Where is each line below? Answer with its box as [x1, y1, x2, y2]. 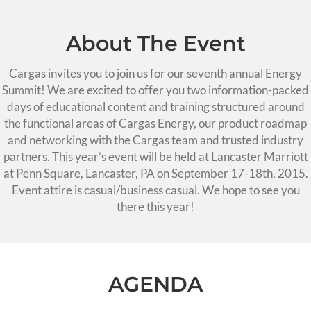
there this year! [117, 199, 194, 214]
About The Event [65, 30, 246, 56]
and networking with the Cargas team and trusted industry [8, 132, 303, 147]
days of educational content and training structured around [6, 99, 305, 114]
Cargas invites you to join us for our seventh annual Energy [9, 65, 302, 81]
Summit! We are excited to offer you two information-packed [2, 82, 309, 97]
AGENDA [108, 271, 203, 297]
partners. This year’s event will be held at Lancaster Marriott [3, 149, 308, 164]
